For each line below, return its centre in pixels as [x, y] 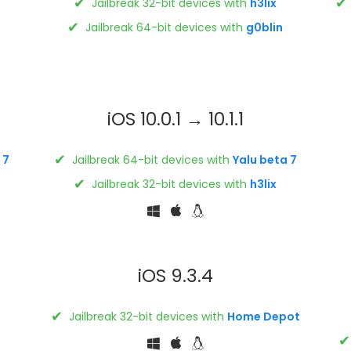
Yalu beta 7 [264, 159]
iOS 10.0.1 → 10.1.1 [175, 119]
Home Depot [263, 316]
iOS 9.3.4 [175, 275]
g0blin [265, 27]
